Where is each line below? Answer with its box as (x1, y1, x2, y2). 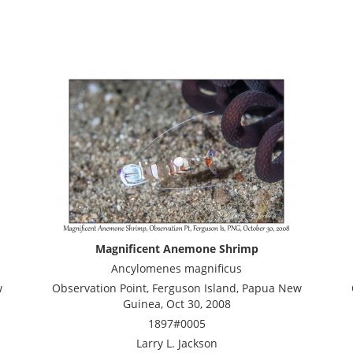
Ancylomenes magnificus (111, 261, 242, 276)
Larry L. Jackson (136, 336, 217, 351)
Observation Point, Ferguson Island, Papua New (51, 281, 302, 295)
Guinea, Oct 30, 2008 (122, 296, 231, 311)
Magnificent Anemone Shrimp (95, 241, 258, 256)
